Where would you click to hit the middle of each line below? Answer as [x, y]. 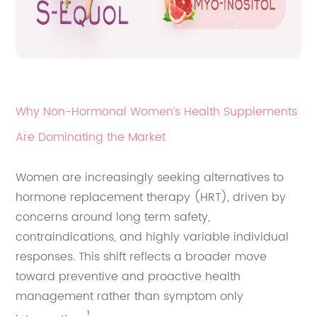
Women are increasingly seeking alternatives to [150, 178]
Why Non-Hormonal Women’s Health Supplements [157, 112]
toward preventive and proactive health [128, 277]
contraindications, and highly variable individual [152, 237]
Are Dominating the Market [91, 138]
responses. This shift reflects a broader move [142, 257]
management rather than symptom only [130, 297]
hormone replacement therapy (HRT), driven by [151, 198]
